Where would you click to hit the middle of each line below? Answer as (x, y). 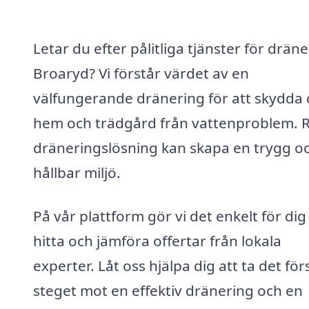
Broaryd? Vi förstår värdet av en (141, 73)
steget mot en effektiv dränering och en (168, 291)
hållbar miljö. (77, 172)
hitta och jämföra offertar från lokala (157, 241)
